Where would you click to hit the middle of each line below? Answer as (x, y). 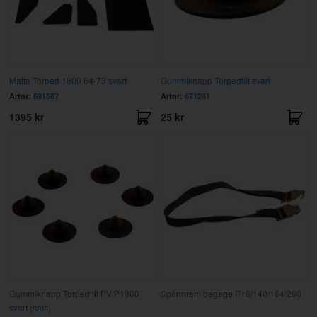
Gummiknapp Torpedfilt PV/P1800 (74, 293)
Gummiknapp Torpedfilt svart (215, 80)
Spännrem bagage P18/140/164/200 (231, 293)
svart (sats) (30, 307)
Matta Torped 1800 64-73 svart (68, 80)
